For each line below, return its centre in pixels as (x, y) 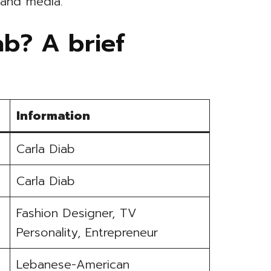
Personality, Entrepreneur (87, 233)
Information (54, 116)
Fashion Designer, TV (77, 213)
